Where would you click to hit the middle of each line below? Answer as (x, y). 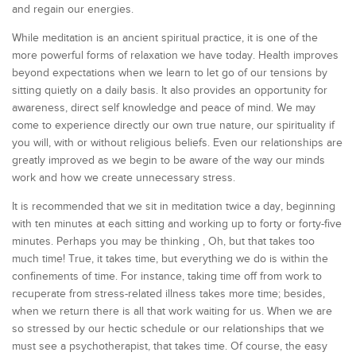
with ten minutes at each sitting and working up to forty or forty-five (177, 224)
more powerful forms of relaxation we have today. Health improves (175, 56)
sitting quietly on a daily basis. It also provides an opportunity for (170, 91)
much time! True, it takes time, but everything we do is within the (170, 259)
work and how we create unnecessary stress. (124, 178)
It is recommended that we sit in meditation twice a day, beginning (174, 207)
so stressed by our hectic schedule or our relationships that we (168, 329)
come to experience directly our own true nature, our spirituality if (173, 126)
